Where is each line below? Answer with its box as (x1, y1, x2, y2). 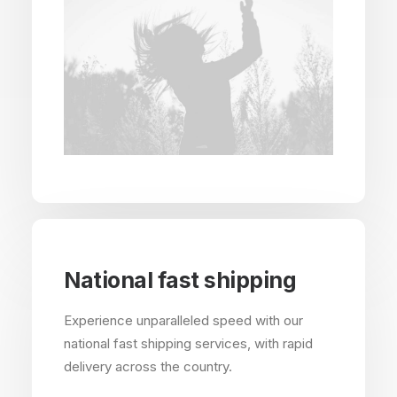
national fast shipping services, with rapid (64, 335, 313, 352)
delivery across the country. (64, 358, 232, 375)
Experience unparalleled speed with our (64, 312, 303, 329)
